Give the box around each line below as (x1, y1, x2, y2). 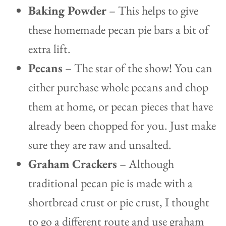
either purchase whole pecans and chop (28, 79, 208, 95)
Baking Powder (28, 3, 106, 19)
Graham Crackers (28, 156, 117, 172)
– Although (117, 156, 174, 172)
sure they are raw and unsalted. (28, 137, 172, 153)
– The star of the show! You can (63, 60, 212, 76)
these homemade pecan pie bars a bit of (28, 22, 209, 38)
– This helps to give (106, 3, 198, 19)
